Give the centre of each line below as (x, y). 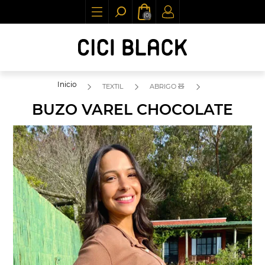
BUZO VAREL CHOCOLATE (132, 109)
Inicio (67, 84)
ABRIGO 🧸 (167, 86)
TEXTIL (112, 86)
